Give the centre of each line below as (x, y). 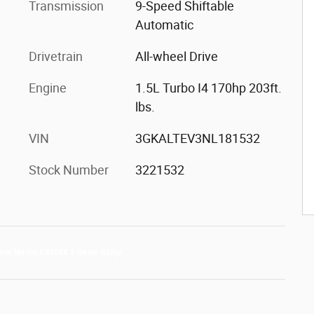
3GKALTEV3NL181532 (197, 138)
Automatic (164, 25)
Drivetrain (56, 56)
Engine (48, 88)
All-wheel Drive (176, 56)
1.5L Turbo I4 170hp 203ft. (208, 88)
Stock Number (69, 170)
